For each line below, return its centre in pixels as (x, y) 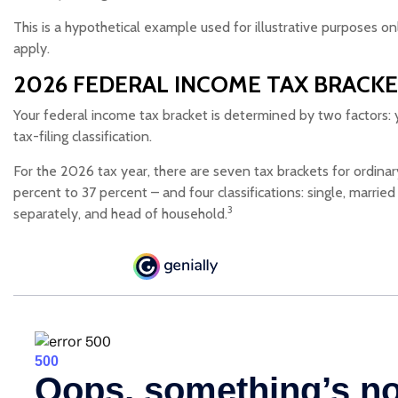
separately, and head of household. (120, 214)
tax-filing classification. (83, 136)
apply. (32, 48)
